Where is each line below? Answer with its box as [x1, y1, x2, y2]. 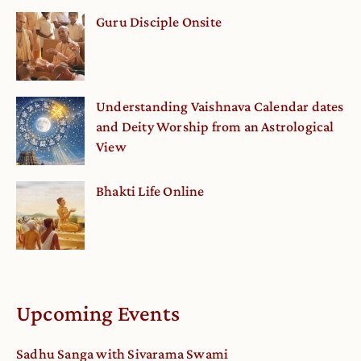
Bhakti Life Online [96, 183, 205, 200]
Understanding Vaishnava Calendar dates [96, 98, 344, 115]
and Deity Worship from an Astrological [96, 118, 334, 135]
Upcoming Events [16, 301, 180, 326]
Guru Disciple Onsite [96, 14, 222, 31]
